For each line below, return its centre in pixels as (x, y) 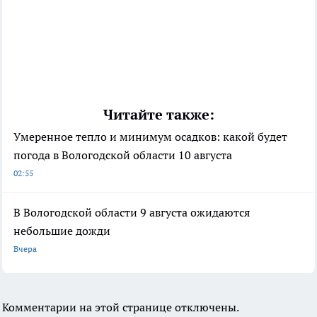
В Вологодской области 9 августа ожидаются (132, 213)
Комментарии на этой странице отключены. (121, 307)
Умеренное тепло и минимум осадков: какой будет (150, 137)
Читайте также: (158, 115)
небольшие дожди (62, 231)
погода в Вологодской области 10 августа (123, 155)
